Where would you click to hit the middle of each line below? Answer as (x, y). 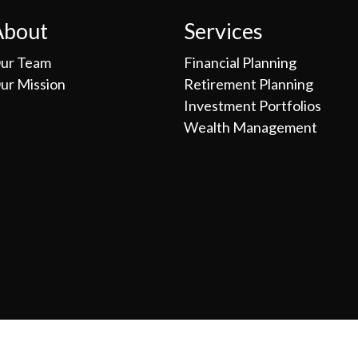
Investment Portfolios (253, 105)
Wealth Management (251, 127)
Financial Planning (240, 62)
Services (223, 31)
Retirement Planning (249, 84)
